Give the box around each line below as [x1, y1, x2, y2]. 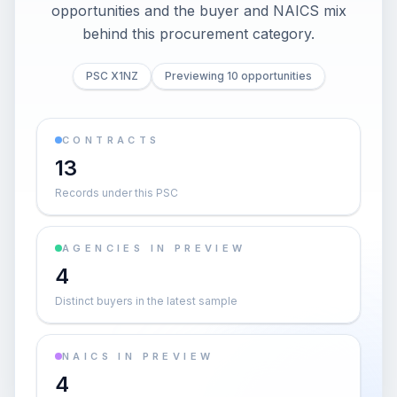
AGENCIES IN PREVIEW [62, 242, 246, 254]
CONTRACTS [62, 134, 160, 146]
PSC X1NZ [85, 69, 138, 82]
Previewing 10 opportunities [164, 69, 312, 82]
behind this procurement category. [82, 25, 315, 43]
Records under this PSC [55, 186, 178, 199]
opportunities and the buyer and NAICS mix [51, 2, 346, 19]
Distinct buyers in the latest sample [55, 294, 237, 307]
